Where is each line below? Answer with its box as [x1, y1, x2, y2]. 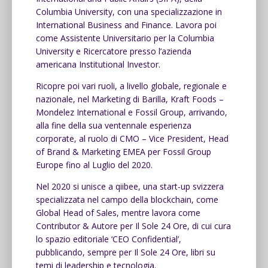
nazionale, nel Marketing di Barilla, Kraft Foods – [36, 93, 224, 105]
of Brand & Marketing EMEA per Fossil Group [36, 145, 211, 157]
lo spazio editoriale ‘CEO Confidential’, [36, 233, 181, 245]
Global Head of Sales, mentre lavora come [36, 206, 200, 218]
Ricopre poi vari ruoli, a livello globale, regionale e [36, 80, 227, 92]
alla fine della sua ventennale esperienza [36, 119, 191, 131]
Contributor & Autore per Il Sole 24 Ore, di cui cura [36, 220, 231, 232]
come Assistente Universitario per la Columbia [36, 32, 214, 44]
